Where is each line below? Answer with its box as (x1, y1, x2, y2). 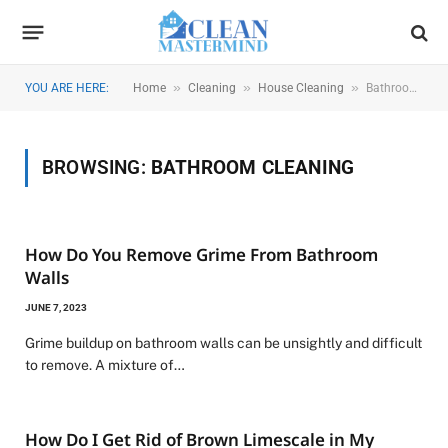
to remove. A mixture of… (25, 357, 185, 373)
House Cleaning (258, 81, 344, 95)
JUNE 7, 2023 (25, 302, 87, 313)
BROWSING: (42, 156, 151, 179)
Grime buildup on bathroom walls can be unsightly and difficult (25, 335, 422, 351)
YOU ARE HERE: (25, 81, 109, 95)
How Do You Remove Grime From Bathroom (25, 243, 378, 266)
